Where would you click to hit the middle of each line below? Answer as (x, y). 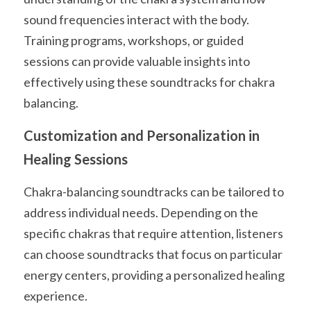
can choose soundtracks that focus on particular (153, 254)
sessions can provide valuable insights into (137, 61)
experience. (56, 296)
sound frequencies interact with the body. (136, 19)
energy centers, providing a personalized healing (154, 275)
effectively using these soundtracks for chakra (149, 82)
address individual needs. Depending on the (141, 212)
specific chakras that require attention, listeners (153, 233)
